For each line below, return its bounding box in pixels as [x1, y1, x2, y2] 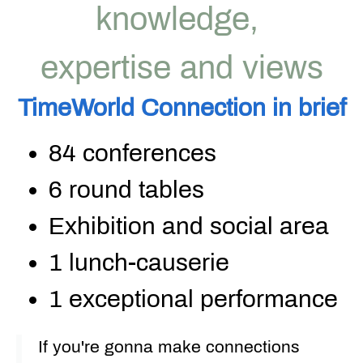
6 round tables [49, 176, 204, 203]
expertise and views [40, 49, 323, 85]
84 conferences [49, 139, 216, 166]
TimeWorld [17, 94, 135, 121]
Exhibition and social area [49, 212, 329, 239]
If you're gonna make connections [38, 337, 300, 356]
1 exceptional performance [49, 285, 338, 312]
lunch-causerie [62, 249, 229, 275]
